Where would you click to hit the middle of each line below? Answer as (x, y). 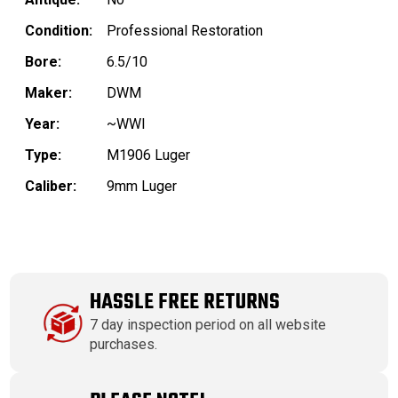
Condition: (59, 31)
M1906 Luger (148, 155)
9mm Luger (142, 187)
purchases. (124, 345)
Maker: (48, 93)
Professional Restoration (185, 31)
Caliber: (51, 187)
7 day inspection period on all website (208, 325)
